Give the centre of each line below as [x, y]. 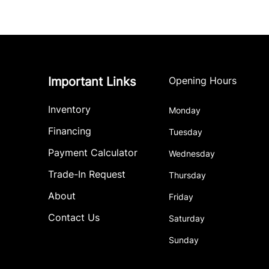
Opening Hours [203, 80]
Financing [70, 131]
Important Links [92, 82]
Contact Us [74, 217]
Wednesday [192, 153]
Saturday [187, 218]
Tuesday [186, 132]
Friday [181, 197]
